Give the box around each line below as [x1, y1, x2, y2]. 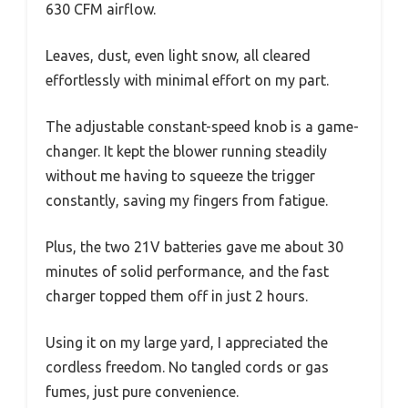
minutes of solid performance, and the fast [46, 263, 329, 280]
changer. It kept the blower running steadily [46, 143, 327, 160]
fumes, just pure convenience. [46, 383, 239, 401]
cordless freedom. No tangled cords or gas [46, 359, 329, 376]
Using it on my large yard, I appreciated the [46, 334, 328, 352]
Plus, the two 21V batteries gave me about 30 [46, 239, 343, 256]
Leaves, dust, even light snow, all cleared [46, 47, 311, 65]
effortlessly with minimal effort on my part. [46, 72, 329, 89]
